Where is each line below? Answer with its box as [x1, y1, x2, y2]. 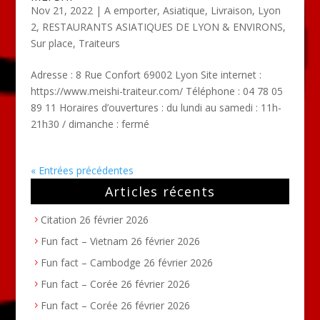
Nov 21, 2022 [30, 3, 93, 17]
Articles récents [104, 182, 216, 200]
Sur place [30, 36, 73, 50]
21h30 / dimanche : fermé [30, 116, 149, 131]
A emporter [104, 3, 157, 17]
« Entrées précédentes [30, 163, 134, 177]
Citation [40, 212, 76, 226]
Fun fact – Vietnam [40, 234, 128, 248]
